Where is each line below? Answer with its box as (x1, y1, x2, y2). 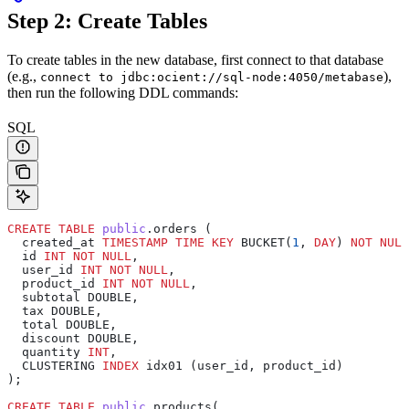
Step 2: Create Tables (7, 8, 207, 33)
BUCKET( (234, 235, 292, 249)
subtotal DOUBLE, (7, 289, 139, 304)
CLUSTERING (7, 358, 102, 372)
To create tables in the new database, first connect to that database (7, 51, 383, 68)
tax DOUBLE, (7, 303, 102, 318)
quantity (7, 344, 88, 359)
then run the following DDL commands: (7, 84, 238, 100)
